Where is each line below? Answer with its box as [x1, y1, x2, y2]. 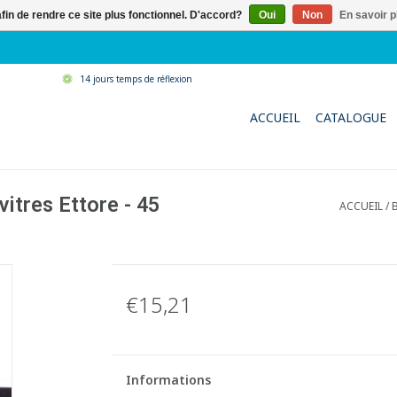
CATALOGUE [315, 109, 386, 126]
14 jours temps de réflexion [79, 73, 192, 85]
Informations [125, 371, 211, 388]
